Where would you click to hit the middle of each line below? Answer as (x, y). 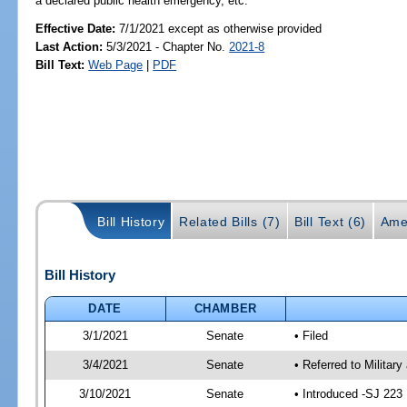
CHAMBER (226, 308)
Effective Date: (78, 28)
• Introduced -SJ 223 (348, 393)
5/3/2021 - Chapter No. (166, 46)
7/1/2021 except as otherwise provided (221, 28)
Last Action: (69, 46)
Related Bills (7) (229, 221)
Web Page (116, 65)
